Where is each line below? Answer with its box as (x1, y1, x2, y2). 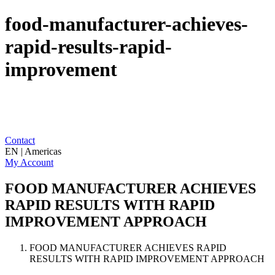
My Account (5, 157, 53, 168)
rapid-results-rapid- (5, 36, 172, 58)
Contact (5, 134, 35, 145)
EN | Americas (5, 145, 61, 157)
